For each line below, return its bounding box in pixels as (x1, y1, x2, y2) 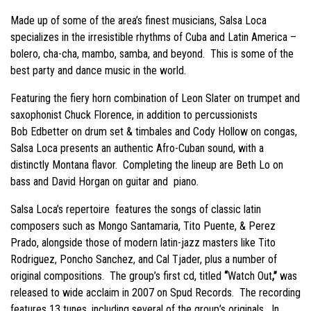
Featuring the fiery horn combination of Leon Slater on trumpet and (10, 92, 300, 106)
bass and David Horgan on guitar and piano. (10, 175, 199, 189)
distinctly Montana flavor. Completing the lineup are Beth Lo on (10, 158, 283, 172)
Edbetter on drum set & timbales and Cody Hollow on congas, (31, 125, 297, 139)
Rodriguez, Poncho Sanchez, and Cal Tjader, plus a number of (10, 253, 277, 267)
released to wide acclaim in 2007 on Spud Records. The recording (10, 286, 301, 300)
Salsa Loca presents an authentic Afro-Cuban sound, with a (10, 142, 264, 155)
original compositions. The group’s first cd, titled (10, 269, 224, 283)
